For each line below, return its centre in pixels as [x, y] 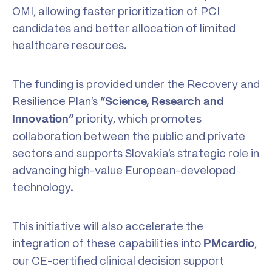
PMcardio [229, 244]
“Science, [124, 102]
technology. [43, 187]
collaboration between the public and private [129, 136]
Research [176, 102]
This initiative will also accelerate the [108, 226]
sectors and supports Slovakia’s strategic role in [136, 153]
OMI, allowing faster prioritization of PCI [116, 11]
